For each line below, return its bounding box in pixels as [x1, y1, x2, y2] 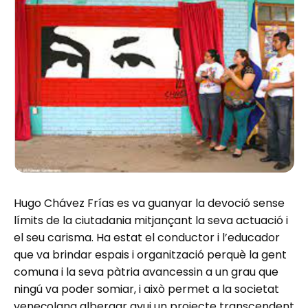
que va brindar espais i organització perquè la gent [14, 247, 287, 263]
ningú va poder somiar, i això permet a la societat [14, 281, 279, 298]
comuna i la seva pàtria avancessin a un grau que [14, 264, 278, 280]
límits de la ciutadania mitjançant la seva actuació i [14, 212, 288, 229]
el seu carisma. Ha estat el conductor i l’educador [14, 230, 280, 246]
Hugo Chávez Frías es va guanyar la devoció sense [14, 195, 285, 212]
